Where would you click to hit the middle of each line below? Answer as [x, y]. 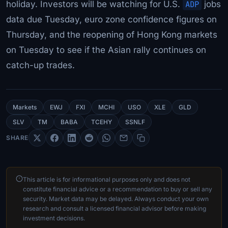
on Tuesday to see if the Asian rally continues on [106, 50]
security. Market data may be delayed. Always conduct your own [116, 198]
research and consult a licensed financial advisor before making [115, 208]
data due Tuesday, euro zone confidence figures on [111, 19]
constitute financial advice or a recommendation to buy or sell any [118, 189]
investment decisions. [54, 218]
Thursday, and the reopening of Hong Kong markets [112, 34]
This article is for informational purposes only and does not [107, 179]
